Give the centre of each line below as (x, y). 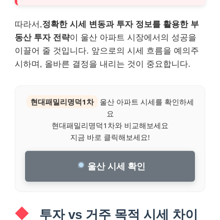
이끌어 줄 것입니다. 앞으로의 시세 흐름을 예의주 (107, 51)
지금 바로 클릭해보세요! (110, 137)
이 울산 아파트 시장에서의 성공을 (133, 38)
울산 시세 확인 (115, 166)
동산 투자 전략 (42, 38)
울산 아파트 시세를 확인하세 (146, 102)
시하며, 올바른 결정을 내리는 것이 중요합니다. (103, 64)
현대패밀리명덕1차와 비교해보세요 (110, 125)
